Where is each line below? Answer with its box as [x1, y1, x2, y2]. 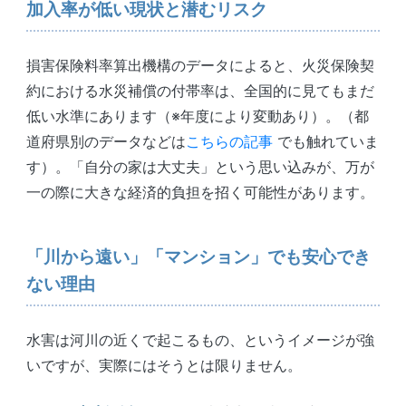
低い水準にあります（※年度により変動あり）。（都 [25, 106, 369, 125]
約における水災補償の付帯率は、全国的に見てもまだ [25, 81, 374, 100]
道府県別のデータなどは [25, 131, 186, 150]
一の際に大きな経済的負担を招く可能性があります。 [25, 182, 374, 201]
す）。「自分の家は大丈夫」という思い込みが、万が [25, 157, 374, 176]
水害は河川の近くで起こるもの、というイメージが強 [25, 330, 374, 349]
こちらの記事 [185, 131, 273, 150]
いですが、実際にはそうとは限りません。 [25, 355, 302, 374]
